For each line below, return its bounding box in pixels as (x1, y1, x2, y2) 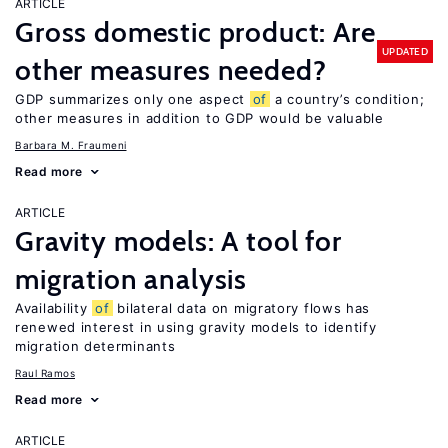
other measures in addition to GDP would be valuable (15, 110, 384, 126)
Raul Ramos (15, 367, 75, 379)
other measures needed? (15, 53, 327, 87)
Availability (15, 300, 93, 316)
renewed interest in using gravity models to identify (15, 319, 377, 335)
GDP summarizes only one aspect (15, 91, 250, 107)
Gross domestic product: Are (15, 15, 376, 49)
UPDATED (381, 44, 428, 58)
